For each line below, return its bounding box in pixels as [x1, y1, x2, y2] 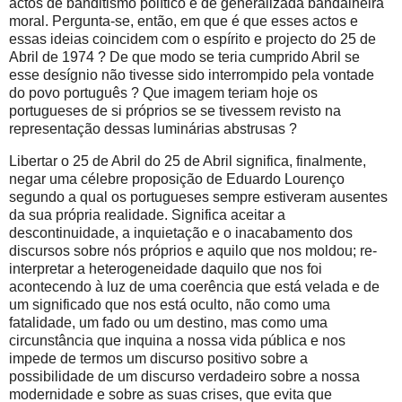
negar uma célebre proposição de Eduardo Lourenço [9, 171, 345, 188]
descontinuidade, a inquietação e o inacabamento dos [9, 225, 353, 241]
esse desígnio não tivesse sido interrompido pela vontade [9, 67, 374, 83]
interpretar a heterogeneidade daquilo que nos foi [9, 261, 322, 277]
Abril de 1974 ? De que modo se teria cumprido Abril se [9, 49, 360, 66]
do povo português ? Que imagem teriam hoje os [9, 85, 318, 101]
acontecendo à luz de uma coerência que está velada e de [9, 279, 380, 295]
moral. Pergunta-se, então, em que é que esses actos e [9, 13, 358, 30]
